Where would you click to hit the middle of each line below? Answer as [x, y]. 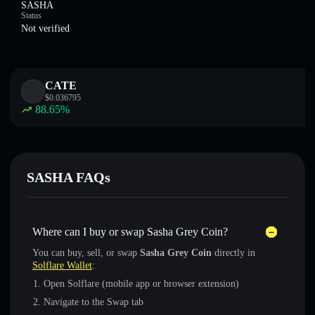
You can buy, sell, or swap [86, 253]
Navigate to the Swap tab [94, 302]
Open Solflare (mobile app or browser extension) [141, 284]
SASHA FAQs [69, 177]
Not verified [45, 28]
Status [31, 15]
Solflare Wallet [62, 265]
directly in [233, 253]
